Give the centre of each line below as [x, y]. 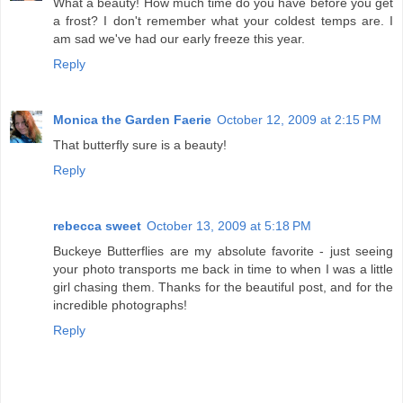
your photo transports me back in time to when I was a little [223, 269]
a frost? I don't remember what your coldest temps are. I [223, 21]
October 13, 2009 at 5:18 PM [229, 226]
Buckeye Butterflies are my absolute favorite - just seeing [223, 251]
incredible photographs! [120, 305]
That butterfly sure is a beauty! [140, 145]
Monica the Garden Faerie [132, 120]
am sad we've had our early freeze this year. [179, 39]
